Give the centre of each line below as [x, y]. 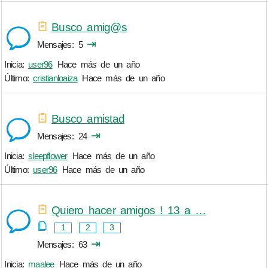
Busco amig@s [89, 27]
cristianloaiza [55, 78]
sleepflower [48, 156]
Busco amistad [88, 118]
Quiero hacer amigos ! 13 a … [129, 210]
